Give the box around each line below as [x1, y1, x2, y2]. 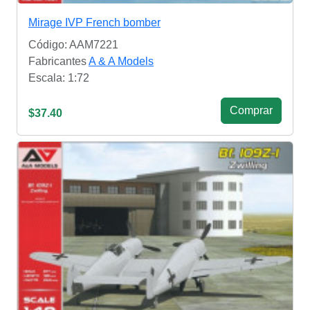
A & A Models [89, 55, 154, 68]
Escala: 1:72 [28, 72, 89, 84]
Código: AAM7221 [28, 39, 118, 51]
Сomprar [230, 104, 273, 117]
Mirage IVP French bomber [28, 17, 161, 29]
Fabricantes [28, 55, 89, 68]
